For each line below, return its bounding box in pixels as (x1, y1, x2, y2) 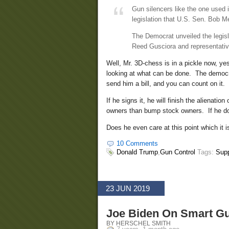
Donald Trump (117, 148, 158, 156)
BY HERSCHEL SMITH (106, 220, 171, 227)
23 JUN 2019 (106, 184, 150, 193)
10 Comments (117, 140, 158, 148)
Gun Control (160, 148, 195, 156)
